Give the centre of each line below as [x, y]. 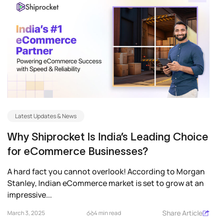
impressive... [30, 195]
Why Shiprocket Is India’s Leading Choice [108, 137]
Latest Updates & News [46, 116]
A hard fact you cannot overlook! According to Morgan [106, 172]
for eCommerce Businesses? [78, 151]
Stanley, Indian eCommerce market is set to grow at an [106, 183]
